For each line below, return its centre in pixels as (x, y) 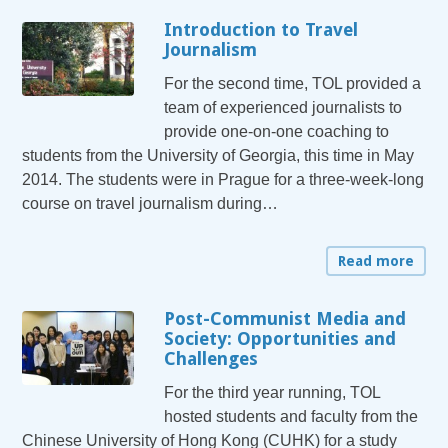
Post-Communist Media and (285, 318)
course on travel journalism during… (150, 203)
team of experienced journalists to (283, 107)
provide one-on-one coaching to (277, 131)
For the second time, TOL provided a (293, 83)
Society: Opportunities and (280, 338)
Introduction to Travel (261, 29)
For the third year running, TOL (272, 392)
